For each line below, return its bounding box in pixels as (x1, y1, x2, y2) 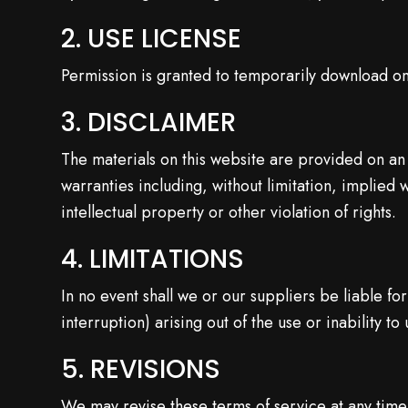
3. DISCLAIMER (61, 105, 237, 140)
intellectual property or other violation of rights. (61, 200, 397, 224)
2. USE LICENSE (61, 21, 242, 56)
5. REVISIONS (61, 352, 221, 387)
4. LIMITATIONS (61, 241, 245, 277)
